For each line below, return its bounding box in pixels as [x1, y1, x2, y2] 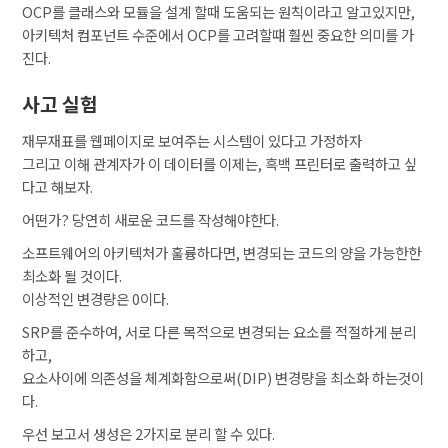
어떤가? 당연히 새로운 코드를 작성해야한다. [22, 208, 280, 230]
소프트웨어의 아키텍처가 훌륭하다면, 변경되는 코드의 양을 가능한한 [22, 241, 422, 263]
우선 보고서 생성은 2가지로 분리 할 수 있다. [22, 422, 276, 444]
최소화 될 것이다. [22, 264, 123, 286]
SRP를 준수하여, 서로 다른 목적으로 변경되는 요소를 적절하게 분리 [22, 320, 417, 342]
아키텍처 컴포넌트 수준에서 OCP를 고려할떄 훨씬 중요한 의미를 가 [22, 23, 415, 45]
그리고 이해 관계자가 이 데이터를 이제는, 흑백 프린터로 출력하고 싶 [22, 152, 418, 174]
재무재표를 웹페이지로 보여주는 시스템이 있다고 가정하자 [22, 129, 363, 151]
